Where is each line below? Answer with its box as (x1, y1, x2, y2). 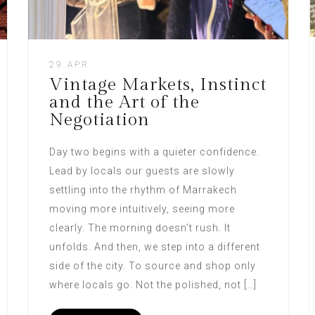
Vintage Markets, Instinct (49, 74, 266, 95)
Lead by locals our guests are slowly (49, 165, 235, 176)
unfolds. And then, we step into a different (49, 240, 260, 252)
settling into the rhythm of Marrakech (49, 184, 237, 195)
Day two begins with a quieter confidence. (49, 146, 259, 157)
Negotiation (49, 109, 150, 130)
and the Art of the (49, 91, 200, 112)
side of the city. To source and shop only (49, 259, 256, 271)
